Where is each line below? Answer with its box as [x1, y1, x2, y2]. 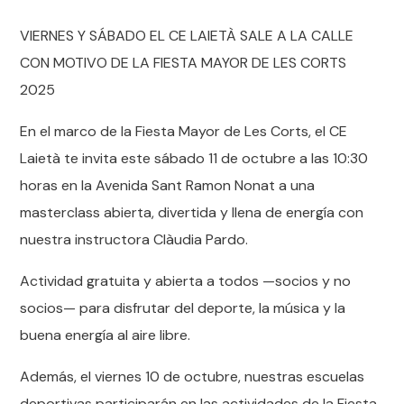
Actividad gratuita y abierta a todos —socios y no [20, 271, 352, 290]
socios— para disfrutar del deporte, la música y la [20, 298, 346, 317]
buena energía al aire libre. [20, 326, 191, 344]
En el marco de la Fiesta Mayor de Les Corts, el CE [20, 122, 348, 141]
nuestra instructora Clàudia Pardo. [20, 230, 249, 249]
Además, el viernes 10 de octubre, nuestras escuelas [20, 367, 365, 386]
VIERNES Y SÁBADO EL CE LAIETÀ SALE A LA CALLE [20, 26, 354, 45]
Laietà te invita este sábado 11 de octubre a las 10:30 [20, 149, 369, 168]
